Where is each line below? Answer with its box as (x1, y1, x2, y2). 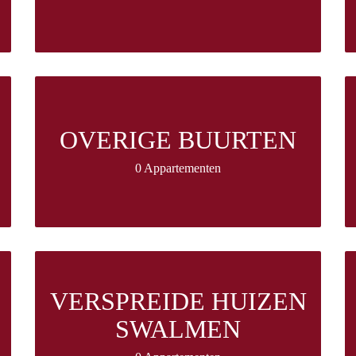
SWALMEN (115, 315, 241, 344)
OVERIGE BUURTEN (60, 126, 296, 155)
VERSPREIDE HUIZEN (49, 287, 307, 316)
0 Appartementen (135, 161, 221, 176)
